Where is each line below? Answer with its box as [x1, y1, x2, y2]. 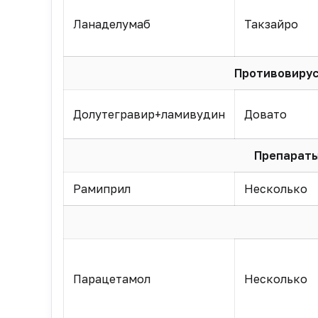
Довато [243, 107, 287, 121]
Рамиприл [72, 182, 131, 196]
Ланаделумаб [72, 17, 150, 31]
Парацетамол [72, 272, 150, 286]
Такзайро [243, 17, 298, 31]
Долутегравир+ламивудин [72, 107, 225, 121]
